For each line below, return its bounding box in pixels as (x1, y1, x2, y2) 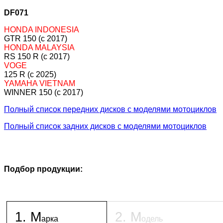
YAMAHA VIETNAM (4, 79, 75, 88)
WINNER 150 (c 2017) (4, 88, 83, 97)
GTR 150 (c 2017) (4, 34, 67, 43)
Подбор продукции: (4, 164, 83, 173)
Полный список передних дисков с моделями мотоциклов (4, 105, 217, 113)
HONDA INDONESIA (4, 25, 79, 34)
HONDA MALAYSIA (4, 43, 75, 52)
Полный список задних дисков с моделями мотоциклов (4, 121, 207, 130)
